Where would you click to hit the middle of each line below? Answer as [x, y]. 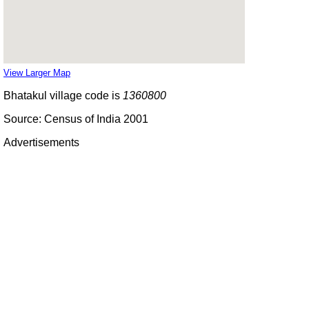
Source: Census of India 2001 [76, 119]
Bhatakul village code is [63, 95]
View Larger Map [37, 72]
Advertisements [41, 142]
